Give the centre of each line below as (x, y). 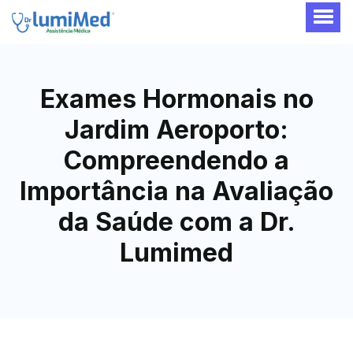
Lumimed (176, 252)
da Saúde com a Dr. (176, 221)
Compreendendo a (176, 160)
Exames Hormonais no (176, 98)
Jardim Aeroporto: (176, 129)
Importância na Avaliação (176, 191)
